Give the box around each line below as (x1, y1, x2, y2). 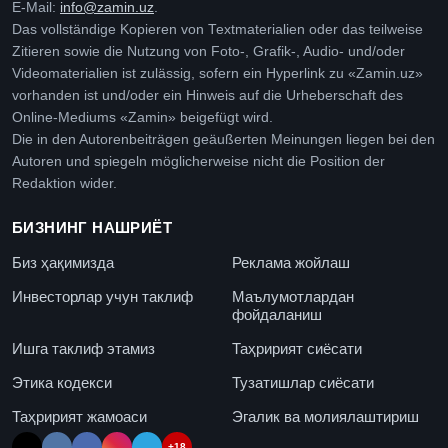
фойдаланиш (232, 306, 322, 323)
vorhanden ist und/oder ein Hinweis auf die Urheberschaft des (12, 88, 403, 103)
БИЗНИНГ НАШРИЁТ (12, 219, 172, 236)
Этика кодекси (12, 374, 112, 391)
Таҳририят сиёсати (232, 340, 362, 357)
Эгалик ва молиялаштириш (232, 408, 419, 425)
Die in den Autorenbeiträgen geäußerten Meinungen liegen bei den (12, 132, 435, 147)
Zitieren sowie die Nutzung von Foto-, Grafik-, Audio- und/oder (12, 44, 405, 59)
